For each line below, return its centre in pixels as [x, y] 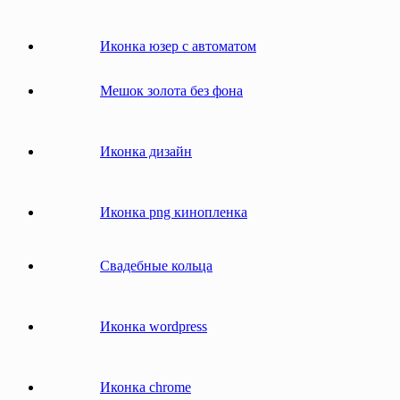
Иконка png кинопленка [174, 212]
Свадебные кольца [156, 265]
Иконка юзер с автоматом [178, 46]
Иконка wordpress [154, 326]
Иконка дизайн [146, 151]
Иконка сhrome [146, 387]
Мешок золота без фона [171, 90]
